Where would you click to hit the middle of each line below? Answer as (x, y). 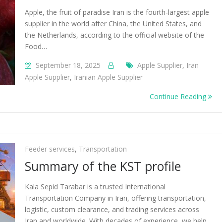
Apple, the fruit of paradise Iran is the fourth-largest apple (117, 12)
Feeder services (50, 149)
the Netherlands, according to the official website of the (114, 35)
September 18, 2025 (68, 65)
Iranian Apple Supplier (108, 77)
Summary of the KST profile (103, 166)
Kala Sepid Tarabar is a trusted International (95, 187)
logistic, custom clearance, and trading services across (112, 209)
